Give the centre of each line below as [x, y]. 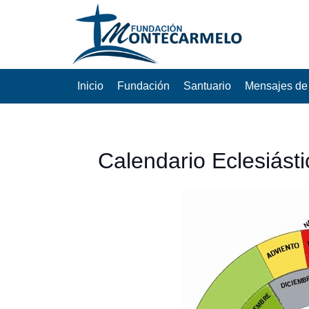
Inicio [90, 86]
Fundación [143, 86]
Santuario [207, 86]
